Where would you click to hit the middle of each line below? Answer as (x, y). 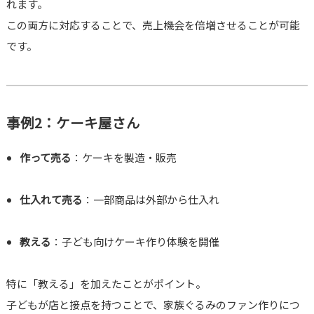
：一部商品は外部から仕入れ (151, 200)
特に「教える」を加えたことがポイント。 (106, 284)
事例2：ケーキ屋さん (73, 123)
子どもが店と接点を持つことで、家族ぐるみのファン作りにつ (153, 305)
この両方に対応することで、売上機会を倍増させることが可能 (153, 25)
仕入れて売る (52, 200)
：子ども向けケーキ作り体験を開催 (136, 242)
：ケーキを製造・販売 (124, 158)
